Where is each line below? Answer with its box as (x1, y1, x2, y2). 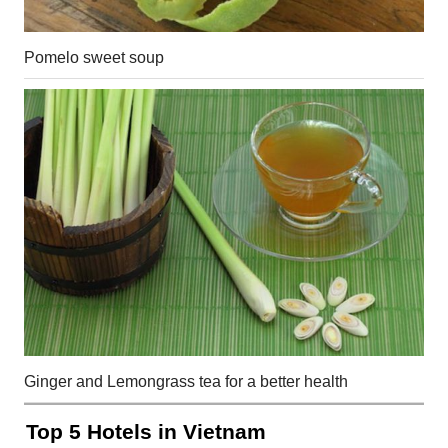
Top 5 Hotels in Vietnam (26, 419, 266, 443)
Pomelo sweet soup (24, 48, 164, 66)
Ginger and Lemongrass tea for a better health (24, 372, 348, 390)
